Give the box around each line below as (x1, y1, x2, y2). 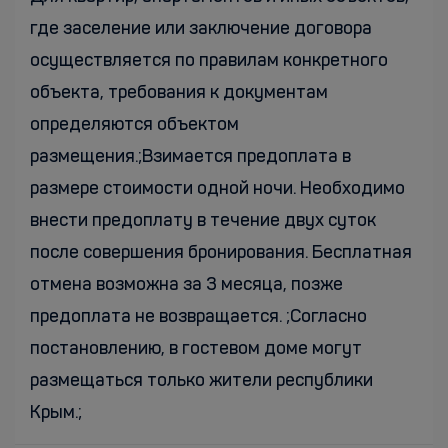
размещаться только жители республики (30, 372, 373, 390)
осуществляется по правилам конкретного (30, 52, 388, 70)
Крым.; (30, 404, 82, 422)
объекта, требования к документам (30, 84, 328, 102)
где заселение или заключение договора (30, 20, 372, 38)
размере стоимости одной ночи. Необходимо (30, 180, 405, 198)
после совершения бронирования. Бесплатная (30, 244, 412, 262)
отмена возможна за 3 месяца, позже (30, 276, 343, 294)
